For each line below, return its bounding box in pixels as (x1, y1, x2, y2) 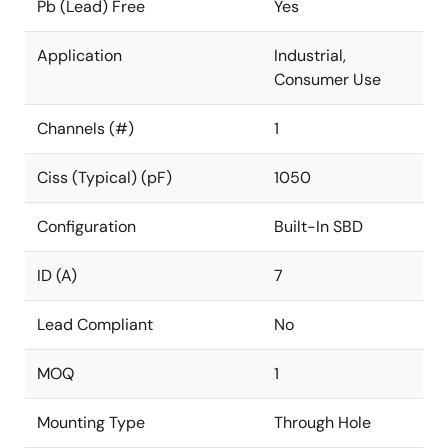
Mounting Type (37, 412, 145, 433)
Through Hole (274, 412, 371, 433)
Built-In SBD (274, 216, 363, 237)
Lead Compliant (37, 314, 153, 335)
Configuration (37, 216, 136, 237)
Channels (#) (37, 118, 134, 139)
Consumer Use (274, 69, 381, 90)
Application (37, 45, 122, 66)
